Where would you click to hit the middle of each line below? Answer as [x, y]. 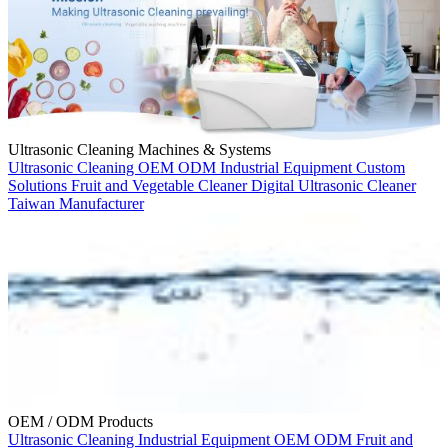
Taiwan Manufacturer [76, 203]
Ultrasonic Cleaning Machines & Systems [139, 149]
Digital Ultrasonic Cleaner [333, 185]
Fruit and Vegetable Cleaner [161, 185]
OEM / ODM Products [80, 421]
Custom [380, 167]
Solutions [39, 185]
